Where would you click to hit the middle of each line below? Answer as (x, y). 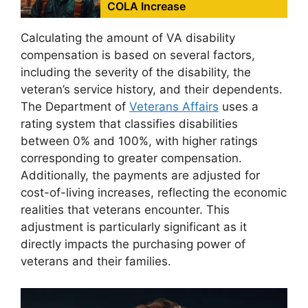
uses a (239, 107)
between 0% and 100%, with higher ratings (139, 141)
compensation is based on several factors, (138, 55)
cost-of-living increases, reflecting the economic (154, 193)
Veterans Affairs (174, 107)
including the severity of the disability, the (136, 73)
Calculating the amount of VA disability (128, 38)
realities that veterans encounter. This (125, 210)
